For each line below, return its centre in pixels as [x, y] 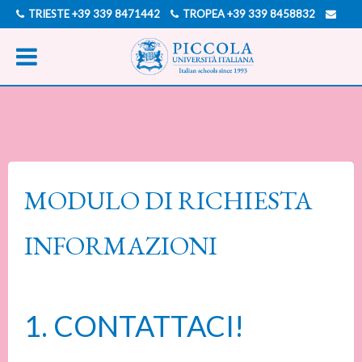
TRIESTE [49, 14]
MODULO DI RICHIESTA [168, 200]
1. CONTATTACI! [134, 326]
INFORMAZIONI [121, 246]
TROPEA [204, 14]
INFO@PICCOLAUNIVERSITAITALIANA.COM [124, 42]
